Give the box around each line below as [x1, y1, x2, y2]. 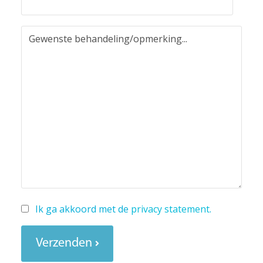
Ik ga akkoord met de [35, 203, 131, 216]
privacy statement [130, 203, 210, 216]
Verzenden [35, 236, 92, 250]
